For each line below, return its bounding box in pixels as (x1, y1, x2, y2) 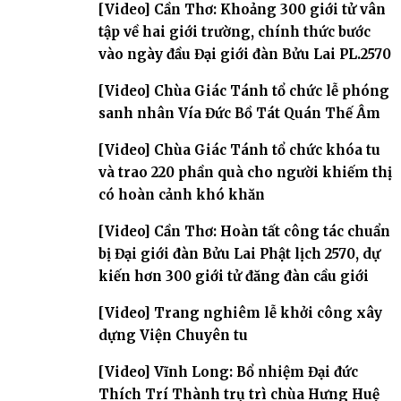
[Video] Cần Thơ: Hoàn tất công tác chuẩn (98, 222, 390, 240)
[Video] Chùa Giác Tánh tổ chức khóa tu (98, 141, 380, 158)
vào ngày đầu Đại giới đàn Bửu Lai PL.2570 (98, 45, 391, 63)
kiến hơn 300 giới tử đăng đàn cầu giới (98, 267, 369, 285)
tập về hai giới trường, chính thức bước (98, 22, 371, 40)
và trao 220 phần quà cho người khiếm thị (98, 163, 392, 181)
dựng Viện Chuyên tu (98, 326, 248, 344)
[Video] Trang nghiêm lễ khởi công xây (98, 303, 382, 321)
